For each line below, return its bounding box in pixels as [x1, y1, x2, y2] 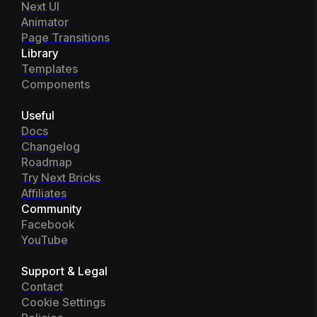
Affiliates [21, 185, 67, 200]
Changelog [21, 139, 80, 154]
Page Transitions [21, 30, 110, 45]
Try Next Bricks [21, 170, 100, 185]
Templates [21, 61, 78, 76]
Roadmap [21, 154, 72, 169]
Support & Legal [21, 263, 108, 278]
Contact [21, 279, 63, 294]
